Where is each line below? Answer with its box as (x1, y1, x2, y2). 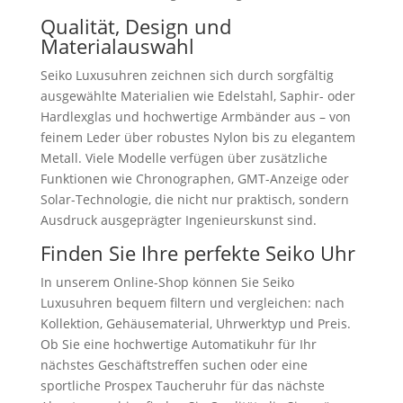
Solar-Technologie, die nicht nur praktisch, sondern (40, 190, 349, 208)
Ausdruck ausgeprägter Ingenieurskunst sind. (40, 210, 317, 228)
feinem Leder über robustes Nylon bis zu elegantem (40, 128, 355, 146)
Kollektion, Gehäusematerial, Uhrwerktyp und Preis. (40, 314, 351, 332)
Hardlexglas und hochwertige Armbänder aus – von (40, 107, 351, 125)
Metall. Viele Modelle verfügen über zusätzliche (40, 148, 327, 166)
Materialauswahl (40, 31, 194, 59)
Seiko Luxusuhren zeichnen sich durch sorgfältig (40, 66, 334, 84)
